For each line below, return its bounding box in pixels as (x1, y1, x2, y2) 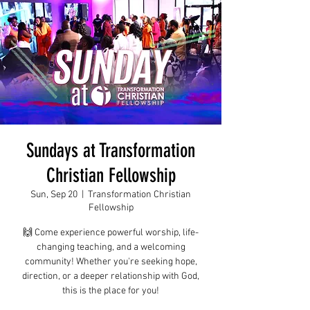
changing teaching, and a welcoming (36, 241, 185, 253)
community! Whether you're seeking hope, (24, 256, 197, 268)
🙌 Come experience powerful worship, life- (23, 227, 199, 239)
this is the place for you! (62, 285, 159, 297)
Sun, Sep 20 (30, 189, 77, 201)
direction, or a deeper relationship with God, (22, 271, 199, 282)
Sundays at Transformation (26, 139, 195, 162)
